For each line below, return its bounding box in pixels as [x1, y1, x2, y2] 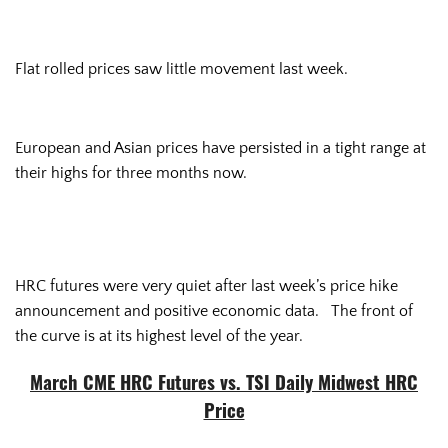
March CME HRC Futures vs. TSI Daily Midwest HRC [30, 375, 418, 395]
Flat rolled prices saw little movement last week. [15, 59, 348, 78]
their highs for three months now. [15, 163, 247, 182]
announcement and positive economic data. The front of [15, 301, 413, 320]
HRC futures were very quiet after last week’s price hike [15, 276, 398, 295]
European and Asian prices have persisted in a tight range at [15, 138, 426, 157]
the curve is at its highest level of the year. [15, 326, 303, 345]
